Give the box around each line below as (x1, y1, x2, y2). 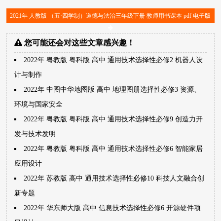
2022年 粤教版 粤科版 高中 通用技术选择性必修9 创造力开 (24, 115, 203, 123)
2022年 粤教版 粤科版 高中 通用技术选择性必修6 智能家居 (24, 145, 203, 152)
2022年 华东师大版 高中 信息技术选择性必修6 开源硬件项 (24, 204, 201, 212)
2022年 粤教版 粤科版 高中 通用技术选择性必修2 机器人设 (24, 56, 203, 64)
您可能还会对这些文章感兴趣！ (22, 38, 135, 47)
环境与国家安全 (14, 101, 63, 108)
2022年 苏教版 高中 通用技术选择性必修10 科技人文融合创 (24, 175, 205, 182)
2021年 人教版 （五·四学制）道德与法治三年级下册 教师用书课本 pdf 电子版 (10, 12, 211, 19)
